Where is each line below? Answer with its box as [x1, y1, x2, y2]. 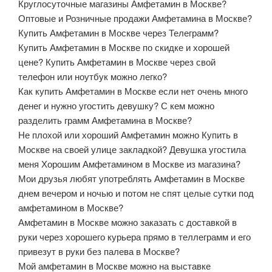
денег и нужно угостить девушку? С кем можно [18, 98, 214, 112]
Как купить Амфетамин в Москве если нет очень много [18, 84, 248, 97]
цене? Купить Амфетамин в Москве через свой [18, 55, 216, 68]
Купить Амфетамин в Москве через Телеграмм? [18, 25, 219, 39]
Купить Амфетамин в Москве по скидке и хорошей [18, 40, 229, 53]
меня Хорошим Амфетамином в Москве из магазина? [18, 157, 240, 170]
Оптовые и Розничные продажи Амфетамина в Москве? [18, 11, 252, 24]
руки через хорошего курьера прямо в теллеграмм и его [18, 229, 251, 243]
